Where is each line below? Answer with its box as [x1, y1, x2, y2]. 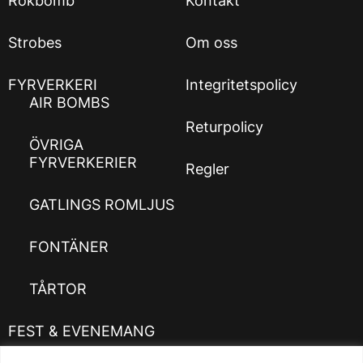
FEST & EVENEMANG [8, 322, 155, 340]
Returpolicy [186, 117, 263, 135]
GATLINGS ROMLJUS [28, 195, 174, 213]
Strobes [8, 33, 62, 51]
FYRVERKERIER [28, 153, 137, 171]
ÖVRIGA [28, 135, 83, 153]
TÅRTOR [28, 280, 87, 297]
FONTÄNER [28, 237, 109, 255]
